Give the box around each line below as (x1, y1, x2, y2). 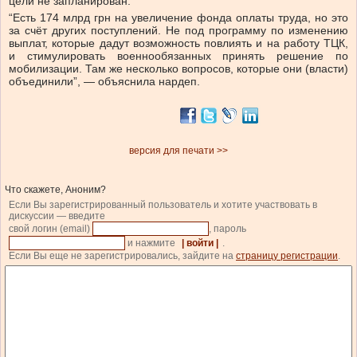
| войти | (182, 237, 218, 249)
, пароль (209, 223, 249, 235)
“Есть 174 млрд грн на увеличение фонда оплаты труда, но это (9, 11, 348, 25)
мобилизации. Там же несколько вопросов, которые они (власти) (9, 62, 348, 76)
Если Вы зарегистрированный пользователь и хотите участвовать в (9, 199, 317, 211)
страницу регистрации (236, 250, 338, 262)
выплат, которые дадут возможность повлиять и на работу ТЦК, (9, 37, 348, 50)
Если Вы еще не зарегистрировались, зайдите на (9, 250, 236, 262)
